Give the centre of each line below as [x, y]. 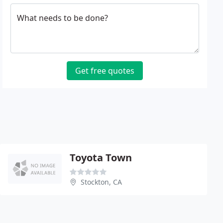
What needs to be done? [63, 18]
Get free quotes [105, 71]
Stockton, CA [101, 182]
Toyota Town [101, 158]
